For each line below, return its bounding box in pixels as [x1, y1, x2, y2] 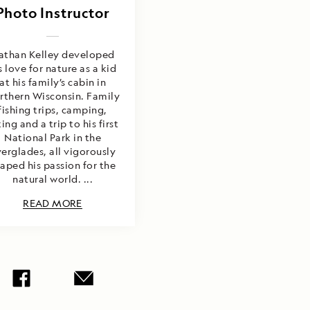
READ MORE [23, 197, 82, 210]
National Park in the [4, 131, 101, 144]
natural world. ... [12, 172, 93, 185]
